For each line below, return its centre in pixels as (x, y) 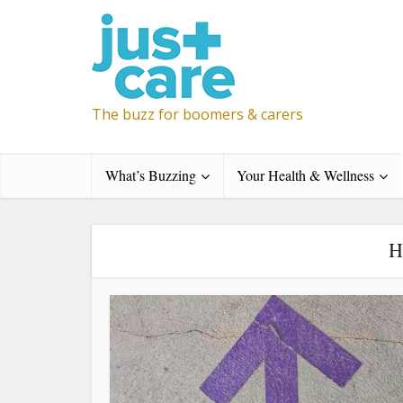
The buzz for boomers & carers (197, 114)
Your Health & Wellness (305, 175)
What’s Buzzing (151, 175)
